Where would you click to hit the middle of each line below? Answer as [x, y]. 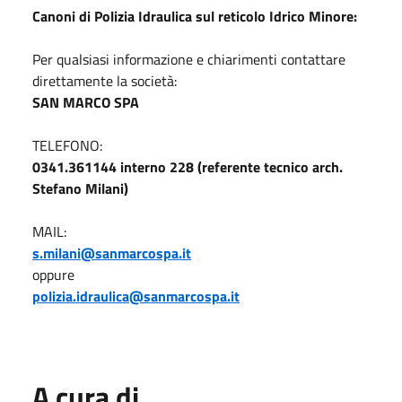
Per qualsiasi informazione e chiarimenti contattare [189, 59]
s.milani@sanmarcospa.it [112, 253]
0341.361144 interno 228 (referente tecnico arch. [188, 166]
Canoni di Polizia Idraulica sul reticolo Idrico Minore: [195, 16]
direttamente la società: [105, 80]
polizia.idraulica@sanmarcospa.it [136, 296]
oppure [53, 274]
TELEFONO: [67, 145]
